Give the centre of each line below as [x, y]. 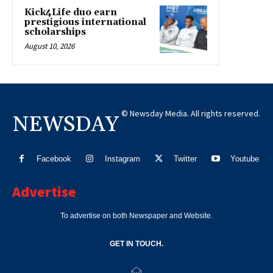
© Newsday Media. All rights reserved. [191, 113]
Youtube [245, 159]
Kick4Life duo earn [71, 12]
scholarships [55, 32]
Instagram [122, 159]
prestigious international [85, 22]
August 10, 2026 [49, 46]
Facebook [54, 159]
